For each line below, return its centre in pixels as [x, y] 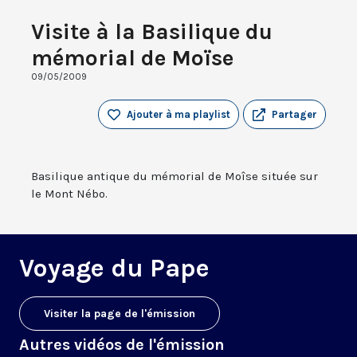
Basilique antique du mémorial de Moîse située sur [175, 177]
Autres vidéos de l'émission [122, 345]
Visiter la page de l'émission [120, 314]
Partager [294, 115]
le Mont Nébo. [69, 194]
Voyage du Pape [114, 269]
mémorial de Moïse [132, 58]
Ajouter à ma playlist [178, 115]
